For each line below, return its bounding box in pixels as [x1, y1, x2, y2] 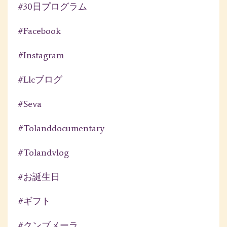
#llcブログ [18, 74, 62, 86]
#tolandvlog [18, 147, 69, 159]
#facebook [18, 25, 61, 37]
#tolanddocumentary [18, 123, 104, 134]
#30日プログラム [18, 1, 87, 13]
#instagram [18, 50, 64, 61]
